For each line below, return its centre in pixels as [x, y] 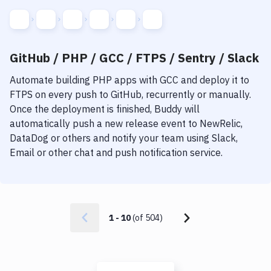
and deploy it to [214, 80]
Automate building [51, 80]
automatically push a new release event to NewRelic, [126, 123]
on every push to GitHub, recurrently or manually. [142, 94]
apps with [135, 80]
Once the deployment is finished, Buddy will [105, 109]
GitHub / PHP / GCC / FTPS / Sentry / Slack [134, 58]
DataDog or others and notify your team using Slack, [124, 138]
